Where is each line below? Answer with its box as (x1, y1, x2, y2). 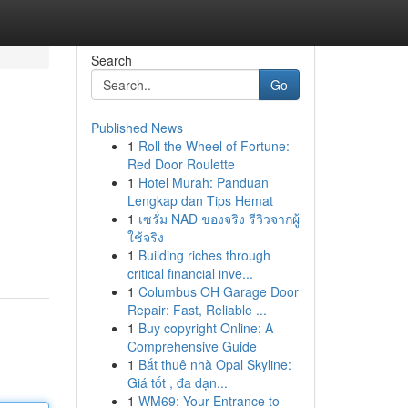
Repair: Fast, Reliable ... (127, 301, 267, 319)
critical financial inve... (127, 264, 253, 282)
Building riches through (138, 246, 270, 264)
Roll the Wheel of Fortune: (138, 137, 290, 155)
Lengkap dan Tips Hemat (127, 191, 273, 209)
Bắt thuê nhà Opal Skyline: (138, 355, 291, 373)
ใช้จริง (127, 228, 164, 246)
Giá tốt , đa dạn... (127, 373, 228, 392)
